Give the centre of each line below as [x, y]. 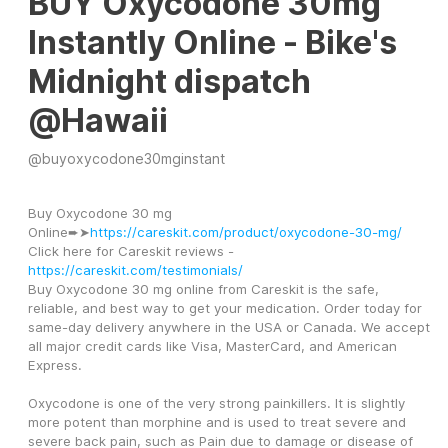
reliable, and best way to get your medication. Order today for [225, 308]
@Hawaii [98, 121]
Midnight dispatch [169, 82]
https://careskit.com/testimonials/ [135, 270]
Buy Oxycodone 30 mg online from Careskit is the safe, [203, 289]
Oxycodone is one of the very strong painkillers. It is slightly [216, 403]
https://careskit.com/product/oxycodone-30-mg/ [246, 232]
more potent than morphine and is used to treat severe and [217, 422]
